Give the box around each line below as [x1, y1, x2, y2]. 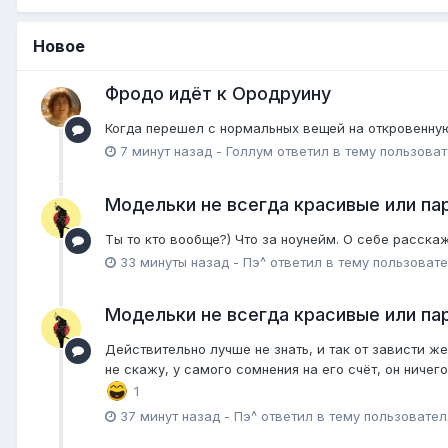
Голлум [226, 143, 273, 160]
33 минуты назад [120, 253, 229, 270]
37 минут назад [120, 407, 220, 424]
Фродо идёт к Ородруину [105, 83, 331, 105]
